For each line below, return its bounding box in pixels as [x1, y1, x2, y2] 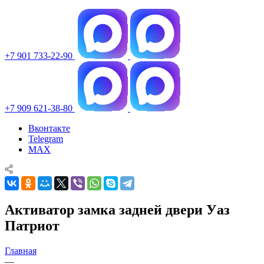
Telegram [28, 133, 63, 144]
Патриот [5, 217, 60, 233]
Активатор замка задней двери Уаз [5, 202, 230, 217]
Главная [5, 245, 37, 256]
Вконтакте [28, 123, 70, 133]
